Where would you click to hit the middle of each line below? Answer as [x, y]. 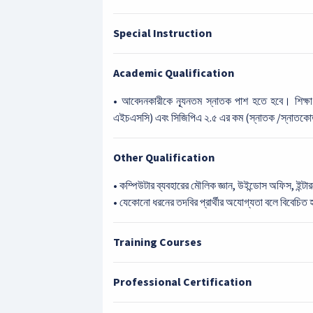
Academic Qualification [174, 73]
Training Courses [158, 242]
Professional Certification [182, 282]
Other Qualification [164, 158]
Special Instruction [162, 34]
